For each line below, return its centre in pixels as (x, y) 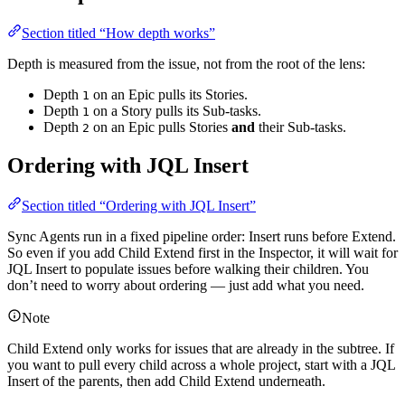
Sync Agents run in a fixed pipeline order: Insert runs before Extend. (202, 237)
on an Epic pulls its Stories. (169, 95)
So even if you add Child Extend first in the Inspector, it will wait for (202, 253)
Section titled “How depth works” (118, 33)
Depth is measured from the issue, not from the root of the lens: (186, 64)
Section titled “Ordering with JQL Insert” (139, 206)
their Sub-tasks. (301, 127)
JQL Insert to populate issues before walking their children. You (188, 269)
